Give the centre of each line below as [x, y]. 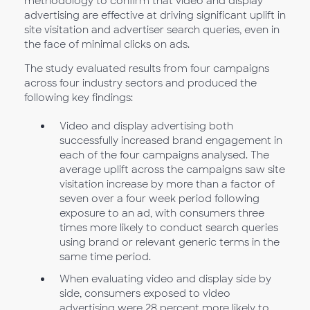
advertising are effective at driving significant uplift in [155, 15]
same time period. [105, 256]
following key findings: [79, 98]
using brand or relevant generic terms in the [169, 242]
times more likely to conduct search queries [168, 227]
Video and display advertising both [146, 126]
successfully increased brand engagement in [171, 140]
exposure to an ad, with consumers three [162, 213]
